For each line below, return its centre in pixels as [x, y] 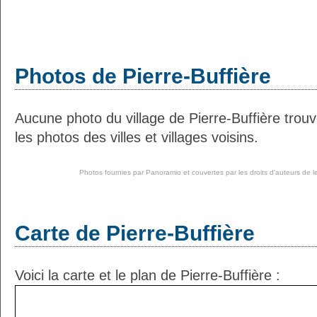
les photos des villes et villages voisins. [137, 137]
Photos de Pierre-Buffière [143, 76]
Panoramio [163, 172]
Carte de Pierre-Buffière [135, 233]
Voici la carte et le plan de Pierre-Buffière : [148, 275]
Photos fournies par [112, 172]
